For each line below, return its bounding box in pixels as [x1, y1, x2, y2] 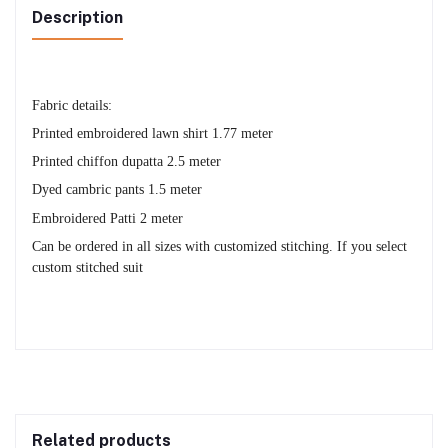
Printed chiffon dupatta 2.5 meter [32, 153, 221, 170]
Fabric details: [32, 96, 112, 113]
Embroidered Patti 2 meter [32, 209, 183, 226]
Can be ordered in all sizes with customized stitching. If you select [32, 237, 407, 254]
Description [32, 7, 123, 27]
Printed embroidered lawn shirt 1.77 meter [32, 124, 273, 141]
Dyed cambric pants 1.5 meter [32, 181, 202, 198]
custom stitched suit [32, 258, 143, 275]
